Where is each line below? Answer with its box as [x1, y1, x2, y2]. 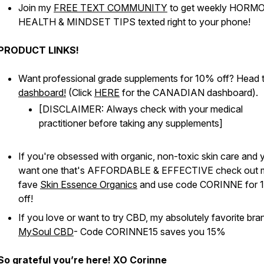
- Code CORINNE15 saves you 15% [74, 226, 226, 237]
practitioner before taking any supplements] [39, 117, 223, 129]
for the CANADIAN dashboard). [120, 87, 258, 98]
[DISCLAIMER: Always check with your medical [39, 103, 243, 115]
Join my [18, 2, 54, 14]
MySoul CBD [18, 226, 74, 237]
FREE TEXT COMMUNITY [54, 2, 167, 14]
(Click [66, 87, 94, 98]
